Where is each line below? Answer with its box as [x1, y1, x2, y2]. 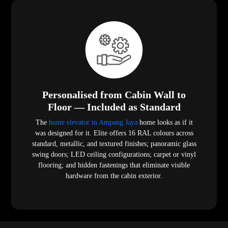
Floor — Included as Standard [47, 101, 181, 113]
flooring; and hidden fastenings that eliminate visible [38, 161, 190, 169]
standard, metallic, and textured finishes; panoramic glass [32, 140, 196, 148]
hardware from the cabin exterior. [66, 172, 162, 180]
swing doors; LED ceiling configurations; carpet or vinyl [32, 151, 196, 159]
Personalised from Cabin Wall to [42, 89, 186, 101]
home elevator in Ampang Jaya [46, 119, 137, 127]
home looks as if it [137, 119, 193, 127]
